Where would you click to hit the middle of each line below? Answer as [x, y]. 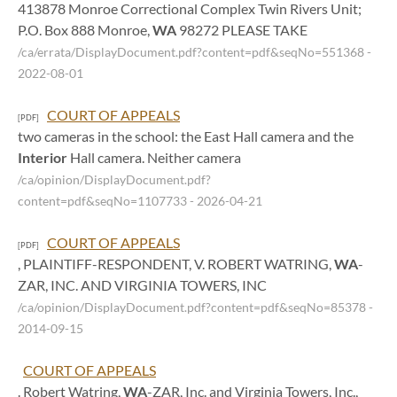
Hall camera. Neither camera [154, 157]
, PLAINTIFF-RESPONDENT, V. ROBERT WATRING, [176, 264]
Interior [43, 157]
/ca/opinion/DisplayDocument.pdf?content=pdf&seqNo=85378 [193, 307]
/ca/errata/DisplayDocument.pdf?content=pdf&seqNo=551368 [192, 52]
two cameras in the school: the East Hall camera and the [186, 136]
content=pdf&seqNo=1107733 [104, 201]
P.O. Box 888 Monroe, [85, 30]
